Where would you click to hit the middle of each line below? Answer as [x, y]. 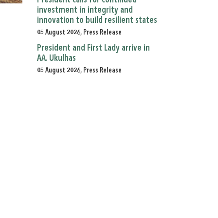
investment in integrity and [85, 10]
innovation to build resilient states [97, 20]
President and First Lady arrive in [93, 48]
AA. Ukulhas [56, 58]
